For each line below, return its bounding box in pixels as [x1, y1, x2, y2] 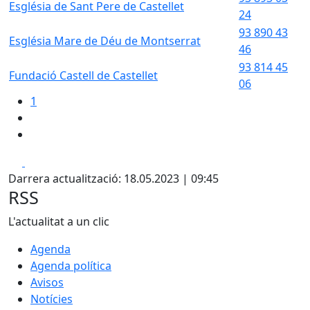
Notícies [30, 291, 73, 307]
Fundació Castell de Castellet [9, 68, 158, 83]
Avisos [30, 275, 64, 290]
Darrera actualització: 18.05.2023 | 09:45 [8, 171, 219, 186]
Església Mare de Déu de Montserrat [9, 33, 201, 48]
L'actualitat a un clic [8, 214, 109, 229]
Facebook [24, 154, 75, 169]
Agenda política [30, 258, 111, 273]
